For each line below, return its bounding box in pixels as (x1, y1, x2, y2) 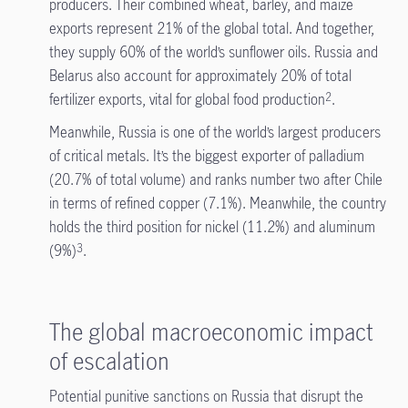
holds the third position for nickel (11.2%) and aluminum (48, 217, 375, 237)
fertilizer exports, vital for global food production (48, 89, 325, 109)
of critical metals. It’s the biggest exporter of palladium (48, 146, 364, 166)
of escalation (48, 345, 169, 376)
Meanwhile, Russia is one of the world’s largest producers (48, 122, 381, 142)
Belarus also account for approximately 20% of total (48, 66, 352, 86)
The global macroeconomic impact (48, 316, 373, 347)
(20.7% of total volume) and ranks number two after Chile (48, 169, 382, 189)
